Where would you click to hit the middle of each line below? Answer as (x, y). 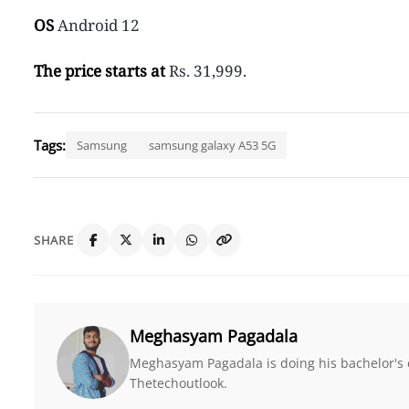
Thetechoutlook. (178, 383)
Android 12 (97, 25)
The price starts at (101, 70)
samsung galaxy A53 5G (212, 145)
